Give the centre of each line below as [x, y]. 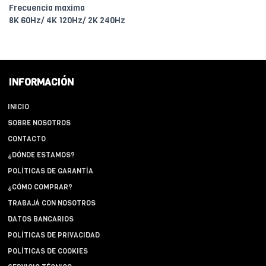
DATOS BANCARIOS [41, 219]
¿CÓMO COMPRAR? [40, 187]
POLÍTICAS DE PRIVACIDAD [54, 235]
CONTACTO [27, 139]
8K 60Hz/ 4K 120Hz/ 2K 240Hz [67, 21]
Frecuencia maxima [47, 8]
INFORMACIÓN [41, 83]
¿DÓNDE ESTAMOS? [41, 155]
